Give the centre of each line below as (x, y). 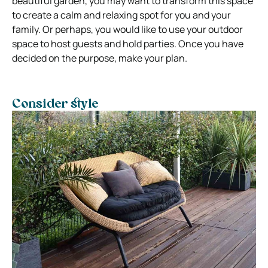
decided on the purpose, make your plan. (100, 58)
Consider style (55, 104)
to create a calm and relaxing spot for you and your (121, 15)
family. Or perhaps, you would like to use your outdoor (127, 29)
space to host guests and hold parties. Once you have (128, 43)
